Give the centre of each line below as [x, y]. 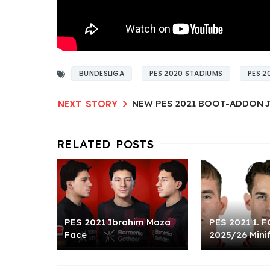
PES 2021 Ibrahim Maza [118, 222]
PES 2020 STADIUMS [186, 74]
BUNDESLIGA [102, 74]
